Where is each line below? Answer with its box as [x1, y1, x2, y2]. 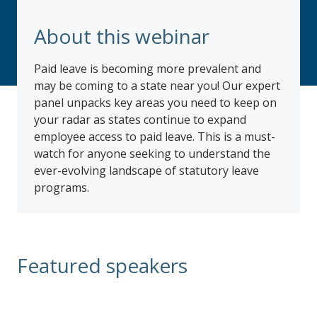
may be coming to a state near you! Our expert [34, 78, 280, 93]
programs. [34, 180, 89, 195]
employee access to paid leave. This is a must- [34, 129, 275, 144]
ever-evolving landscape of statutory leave [34, 163, 259, 178]
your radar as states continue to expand [34, 112, 246, 127]
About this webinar [34, 23, 209, 50]
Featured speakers [17, 252, 188, 279]
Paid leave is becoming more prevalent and [34, 61, 261, 76]
